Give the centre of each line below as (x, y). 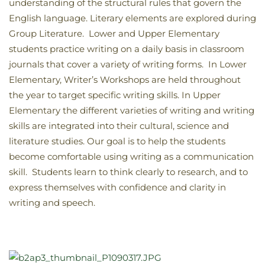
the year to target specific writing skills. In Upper (115, 95)
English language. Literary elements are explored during (132, 18)
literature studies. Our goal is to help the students (117, 141)
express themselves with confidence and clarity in (117, 188)
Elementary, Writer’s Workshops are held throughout (125, 80)
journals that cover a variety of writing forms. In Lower (128, 64)
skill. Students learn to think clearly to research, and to (128, 172)
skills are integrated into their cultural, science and (119, 126)
